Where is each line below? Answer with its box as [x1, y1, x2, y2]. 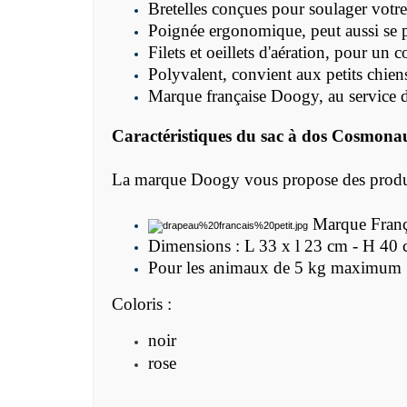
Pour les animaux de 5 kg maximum [148, 258, 402, 278]
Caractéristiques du [112, 126, 261, 146]
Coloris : [112, 294, 176, 314]
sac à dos [261, 126, 327, 146]
